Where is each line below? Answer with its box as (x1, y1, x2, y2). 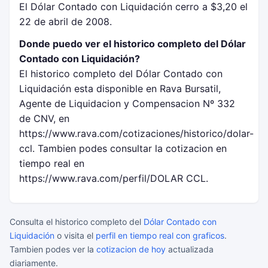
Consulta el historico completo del (10, 217, 144, 227)
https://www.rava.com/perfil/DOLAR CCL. (19, 172, 208, 184)
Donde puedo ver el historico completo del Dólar (19, 38, 246, 50)
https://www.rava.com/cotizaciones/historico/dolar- (19, 127, 254, 139)
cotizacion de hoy (96, 244, 166, 254)
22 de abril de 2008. (19, 16, 112, 28)
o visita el (54, 230, 96, 240)
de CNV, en (19, 112, 69, 124)
